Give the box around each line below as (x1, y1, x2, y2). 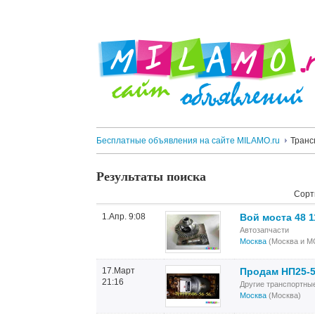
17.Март (102, 266, 135, 276)
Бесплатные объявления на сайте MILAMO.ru (96, 136, 280, 146)
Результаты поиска (96, 167, 206, 185)
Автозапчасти (240, 226, 289, 234)
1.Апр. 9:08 (102, 212, 146, 221)
